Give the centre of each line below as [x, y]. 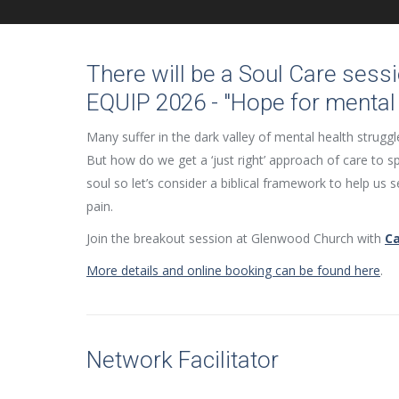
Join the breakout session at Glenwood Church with [236, 238]
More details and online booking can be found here [233, 270]
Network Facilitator [183, 360]
